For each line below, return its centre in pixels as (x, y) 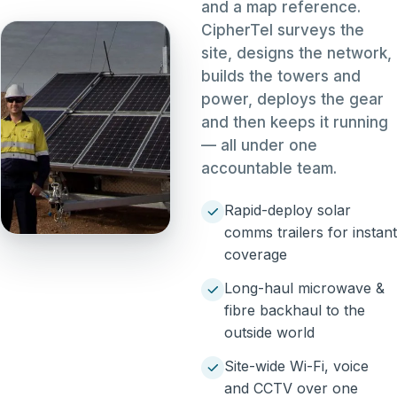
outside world (269, 332)
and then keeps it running (294, 122)
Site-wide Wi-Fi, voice (296, 366)
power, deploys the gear (292, 99)
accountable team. (269, 168)
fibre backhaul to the (294, 310)
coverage (255, 254)
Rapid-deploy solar (287, 210)
